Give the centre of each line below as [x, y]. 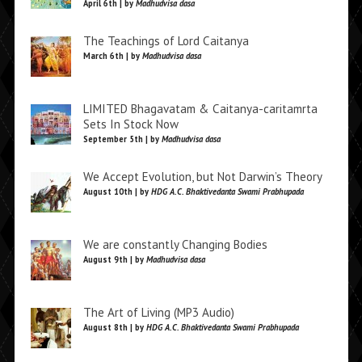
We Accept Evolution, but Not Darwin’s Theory [202, 177]
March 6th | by [112, 56]
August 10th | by [117, 192]
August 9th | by [114, 259]
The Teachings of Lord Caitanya [166, 41]
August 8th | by [114, 327]
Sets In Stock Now [130, 124]
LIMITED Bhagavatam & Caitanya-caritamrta [200, 109]
